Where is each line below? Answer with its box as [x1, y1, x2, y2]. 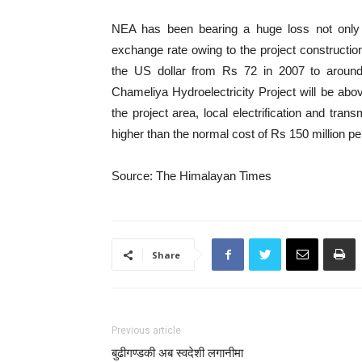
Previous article [112, 325, 181, 336]
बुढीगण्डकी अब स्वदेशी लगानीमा [112, 346, 243, 360]
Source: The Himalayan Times [112, 169, 271, 183]
